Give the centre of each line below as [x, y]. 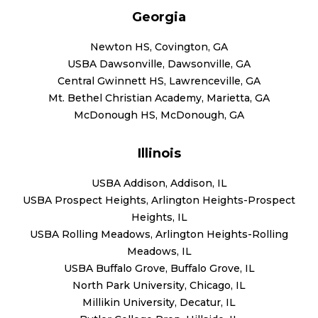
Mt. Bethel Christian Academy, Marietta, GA [159, 98]
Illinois [159, 153]
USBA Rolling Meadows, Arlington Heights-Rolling [159, 234]
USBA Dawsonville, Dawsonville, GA [159, 64]
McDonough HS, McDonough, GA [159, 115]
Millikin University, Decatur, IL [159, 302]
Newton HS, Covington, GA [159, 46]
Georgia [159, 17]
